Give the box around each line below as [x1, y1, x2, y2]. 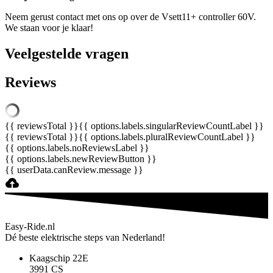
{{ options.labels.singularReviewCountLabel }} [79, 121, 264, 132]
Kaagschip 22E [29, 253, 88, 264]
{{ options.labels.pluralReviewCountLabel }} [79, 132, 255, 143]
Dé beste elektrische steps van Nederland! [5, 232, 165, 243]
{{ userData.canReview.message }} [5, 165, 143, 175]
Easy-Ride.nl [5, 221, 55, 232]
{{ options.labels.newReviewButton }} [5, 154, 157, 165]
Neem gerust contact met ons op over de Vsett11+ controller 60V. [5, 12, 256, 23]
